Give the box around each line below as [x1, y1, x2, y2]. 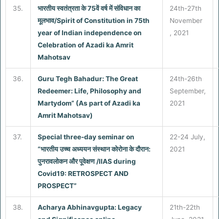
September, [169, 87, 206, 95]
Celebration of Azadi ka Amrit [37, 41, 133, 49]
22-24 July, [169, 132, 205, 141]
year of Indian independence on [37, 28, 142, 37]
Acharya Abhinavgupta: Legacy [37, 203, 142, 211]
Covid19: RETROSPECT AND [37, 169, 129, 177]
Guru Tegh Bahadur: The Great [37, 74, 138, 83]
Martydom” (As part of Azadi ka [37, 99, 140, 107]
